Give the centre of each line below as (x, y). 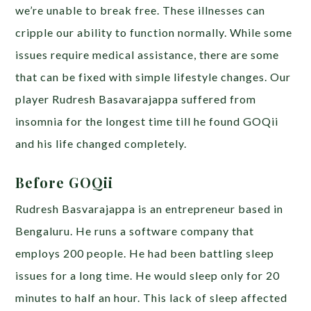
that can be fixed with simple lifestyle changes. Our (153, 76)
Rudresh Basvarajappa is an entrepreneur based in (150, 208)
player (34, 99)
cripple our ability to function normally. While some (154, 32)
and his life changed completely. (103, 143)
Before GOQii (67, 182)
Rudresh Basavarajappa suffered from (154, 99)
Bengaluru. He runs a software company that (135, 230)
